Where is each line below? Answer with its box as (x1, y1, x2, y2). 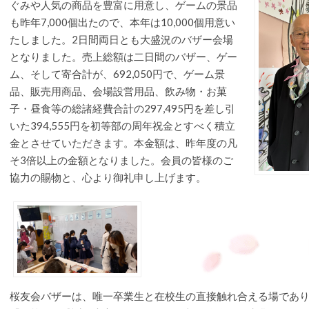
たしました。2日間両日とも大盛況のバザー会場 (10, 33, 233, 46)
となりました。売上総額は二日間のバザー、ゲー (10, 50, 237, 63)
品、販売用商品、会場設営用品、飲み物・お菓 (10, 85, 227, 98)
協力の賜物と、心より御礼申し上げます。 (10, 171, 206, 184)
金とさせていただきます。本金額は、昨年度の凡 (10, 137, 237, 150)
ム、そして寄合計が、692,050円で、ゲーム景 (10, 68, 225, 81)
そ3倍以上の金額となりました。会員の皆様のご (10, 154, 233, 167)
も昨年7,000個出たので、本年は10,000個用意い (10, 16, 235, 29)
